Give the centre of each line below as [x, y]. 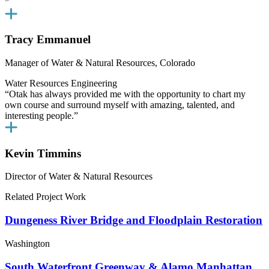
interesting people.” [41, 116]
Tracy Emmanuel [48, 40]
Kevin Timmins [43, 153]
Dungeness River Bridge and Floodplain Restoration [134, 220]
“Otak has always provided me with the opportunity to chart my [125, 94]
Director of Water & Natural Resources [79, 177]
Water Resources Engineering [61, 83]
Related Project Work [45, 197]
